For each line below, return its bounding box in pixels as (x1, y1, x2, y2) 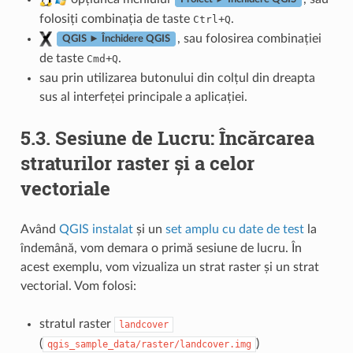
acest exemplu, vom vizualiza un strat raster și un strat (20, 260, 319, 273)
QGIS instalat (58, 222, 133, 236)
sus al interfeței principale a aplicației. (39, 90, 247, 103)
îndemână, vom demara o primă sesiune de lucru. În (20, 241, 302, 255)
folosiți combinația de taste (39, 12, 193, 25)
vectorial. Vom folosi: (20, 279, 136, 292)
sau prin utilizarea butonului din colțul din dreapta (39, 71, 315, 84)
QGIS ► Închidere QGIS (61, 34, 170, 44)
